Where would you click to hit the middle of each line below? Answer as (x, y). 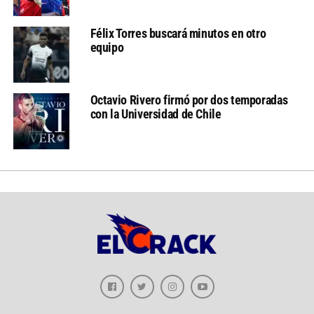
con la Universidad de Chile (156, 114)
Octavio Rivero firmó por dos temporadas (189, 100)
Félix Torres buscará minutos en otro (178, 33)
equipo (107, 47)
